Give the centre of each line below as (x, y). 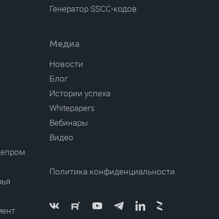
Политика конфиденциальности (112, 172)
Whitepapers (72, 108)
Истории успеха (80, 93)
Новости (66, 64)
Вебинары (69, 123)
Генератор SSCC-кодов (93, 9)
